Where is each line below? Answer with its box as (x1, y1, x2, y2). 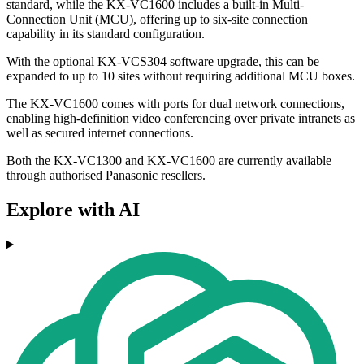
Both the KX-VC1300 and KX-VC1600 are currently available (6, 154, 331, 168)
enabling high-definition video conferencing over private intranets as (6, 111, 355, 126)
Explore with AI (6, 199, 140, 221)
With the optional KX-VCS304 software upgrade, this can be (6, 54, 319, 69)
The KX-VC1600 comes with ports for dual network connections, (6, 97, 344, 111)
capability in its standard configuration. (6, 27, 205, 41)
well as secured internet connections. (6, 126, 193, 141)
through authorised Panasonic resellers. (6, 168, 206, 183)
